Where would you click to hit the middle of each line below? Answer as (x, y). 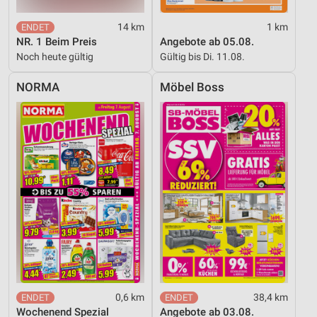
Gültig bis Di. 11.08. (202, 56)
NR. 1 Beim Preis (57, 41)
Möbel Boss (192, 87)
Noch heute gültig (55, 56)
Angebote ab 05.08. (207, 41)
